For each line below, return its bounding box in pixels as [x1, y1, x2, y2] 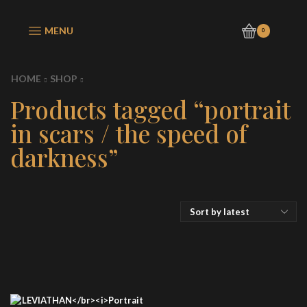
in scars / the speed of [10, 117, 247, 149]
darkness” [10, 141, 119, 173]
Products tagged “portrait [10, 93, 291, 125]
